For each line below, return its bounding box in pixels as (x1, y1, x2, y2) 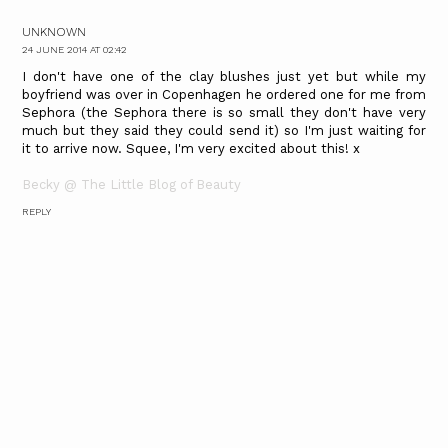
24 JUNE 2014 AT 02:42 (22, 44, 128, 56)
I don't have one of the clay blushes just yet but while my (22, 69, 426, 85)
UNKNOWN (22, 25, 87, 40)
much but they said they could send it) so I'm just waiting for (22, 123, 426, 139)
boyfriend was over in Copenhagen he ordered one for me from (22, 87, 426, 103)
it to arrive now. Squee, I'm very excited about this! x (22, 141, 361, 157)
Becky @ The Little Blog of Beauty (22, 177, 242, 193)
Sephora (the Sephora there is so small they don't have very (22, 105, 426, 121)
